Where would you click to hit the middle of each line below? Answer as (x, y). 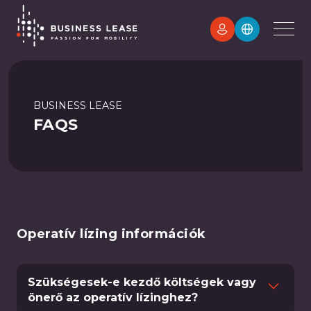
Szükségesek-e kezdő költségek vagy (142, 282)
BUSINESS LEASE (78, 106)
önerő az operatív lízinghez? (113, 297)
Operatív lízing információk (111, 234)
